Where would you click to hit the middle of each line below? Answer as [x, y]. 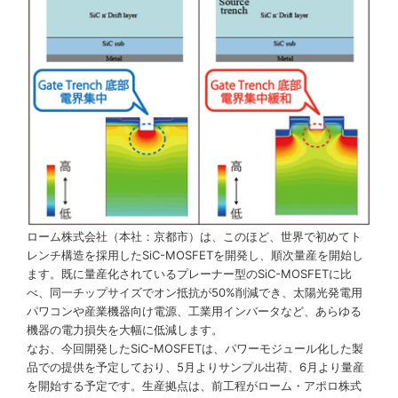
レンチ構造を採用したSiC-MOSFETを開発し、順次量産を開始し [195, 255]
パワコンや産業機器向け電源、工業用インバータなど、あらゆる [194, 311]
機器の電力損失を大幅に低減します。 [125, 330]
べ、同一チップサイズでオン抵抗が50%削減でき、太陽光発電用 [195, 293]
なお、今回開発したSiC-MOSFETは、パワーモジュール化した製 [195, 349]
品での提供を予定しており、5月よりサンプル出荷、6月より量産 [195, 367]
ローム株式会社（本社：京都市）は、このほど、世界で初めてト [194, 237]
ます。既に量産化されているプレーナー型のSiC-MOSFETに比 [189, 274]
